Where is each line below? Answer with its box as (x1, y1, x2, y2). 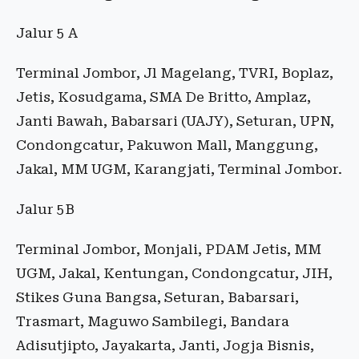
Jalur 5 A (16, 25, 78, 42)
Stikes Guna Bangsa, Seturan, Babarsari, (16, 289, 299, 306)
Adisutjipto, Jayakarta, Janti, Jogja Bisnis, (16, 337, 314, 354)
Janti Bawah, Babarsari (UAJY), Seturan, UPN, (16, 113, 334, 130)
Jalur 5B (16, 201, 75, 218)
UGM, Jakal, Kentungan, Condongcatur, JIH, (16, 265, 333, 282)
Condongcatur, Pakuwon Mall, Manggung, (16, 137, 318, 154)
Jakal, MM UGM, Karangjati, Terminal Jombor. (16, 161, 342, 178)
